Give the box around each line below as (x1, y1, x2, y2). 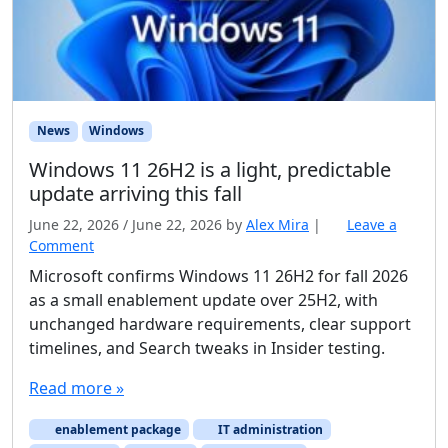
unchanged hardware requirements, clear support (29, 312, 411, 335)
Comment (29, 235, 94, 255)
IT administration (215, 420, 324, 438)
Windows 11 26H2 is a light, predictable (29, 155, 391, 183)
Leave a (346, 214, 397, 234)
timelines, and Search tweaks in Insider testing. (29, 336, 385, 359)
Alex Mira (246, 214, 309, 234)
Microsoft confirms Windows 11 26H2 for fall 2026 (29, 264, 408, 287)
